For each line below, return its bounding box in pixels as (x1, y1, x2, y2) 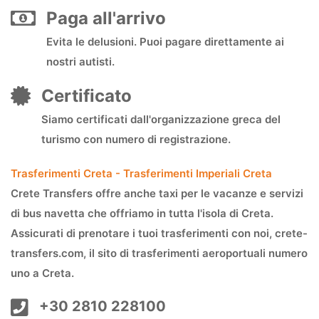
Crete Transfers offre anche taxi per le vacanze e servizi (11, 186, 303, 200)
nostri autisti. (46, 54, 115, 68)
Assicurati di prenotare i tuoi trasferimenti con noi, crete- (11, 226, 308, 240)
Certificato (41, 85, 132, 106)
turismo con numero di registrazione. (41, 132, 231, 146)
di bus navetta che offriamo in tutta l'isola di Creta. (11, 206, 273, 220)
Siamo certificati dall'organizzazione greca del (41, 112, 281, 126)
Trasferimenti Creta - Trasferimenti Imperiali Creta (11, 166, 272, 180)
